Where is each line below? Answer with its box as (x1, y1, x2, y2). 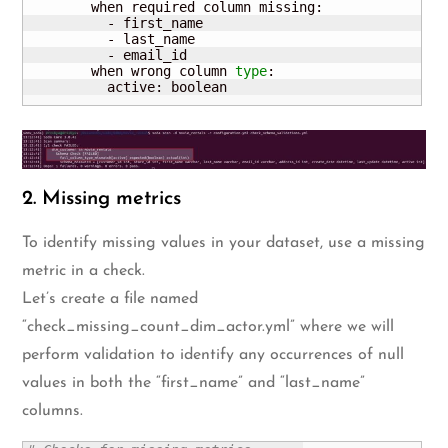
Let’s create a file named (22, 290, 199, 307)
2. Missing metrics (22, 188, 182, 209)
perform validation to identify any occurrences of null (22, 346, 405, 363)
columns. (22, 402, 84, 419)
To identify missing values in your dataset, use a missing (22, 234, 426, 251)
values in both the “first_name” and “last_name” (22, 374, 366, 391)
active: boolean (27, 78, 228, 95)
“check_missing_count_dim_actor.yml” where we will (22, 318, 395, 335)
